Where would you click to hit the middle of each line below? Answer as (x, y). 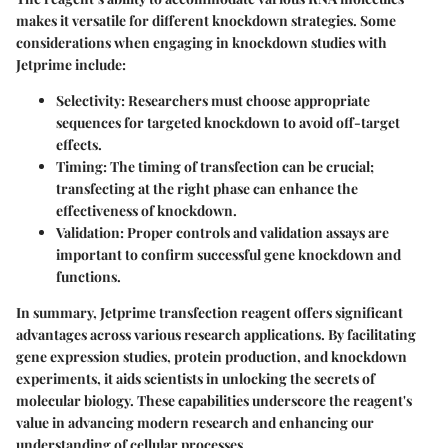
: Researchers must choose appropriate (245, 101)
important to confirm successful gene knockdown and (228, 255)
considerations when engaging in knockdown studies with (201, 43)
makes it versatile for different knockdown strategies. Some (206, 21)
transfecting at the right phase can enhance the (207, 189)
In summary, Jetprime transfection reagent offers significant (209, 313)
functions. (88, 277)
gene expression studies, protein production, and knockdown (211, 357)
